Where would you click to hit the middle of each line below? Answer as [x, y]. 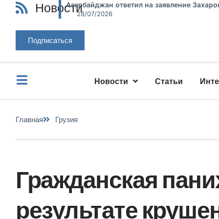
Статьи [169, 81]
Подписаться [50, 40]
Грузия [66, 119]
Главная [29, 119]
